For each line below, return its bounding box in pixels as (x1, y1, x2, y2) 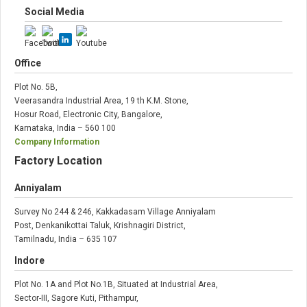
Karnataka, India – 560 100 (14, 123, 116, 133)
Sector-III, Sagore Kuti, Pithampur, (14, 293, 138, 303)
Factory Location (14, 153, 102, 167)
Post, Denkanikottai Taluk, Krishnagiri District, (14, 220, 186, 230)
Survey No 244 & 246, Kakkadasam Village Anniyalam (14, 206, 216, 217)
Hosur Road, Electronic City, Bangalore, (14, 109, 162, 119)
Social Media (25, 5, 84, 17)
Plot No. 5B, (14, 82, 58, 92)
